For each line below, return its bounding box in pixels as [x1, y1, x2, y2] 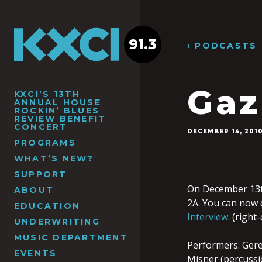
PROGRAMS [14, 137, 76, 148]
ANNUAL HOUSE [14, 96, 101, 108]
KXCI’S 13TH [14, 88, 81, 99]
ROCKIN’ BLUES [14, 105, 100, 116]
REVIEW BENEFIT [14, 113, 106, 124]
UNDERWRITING [14, 216, 100, 227]
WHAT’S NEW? [14, 153, 94, 164]
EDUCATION [14, 200, 81, 211]
